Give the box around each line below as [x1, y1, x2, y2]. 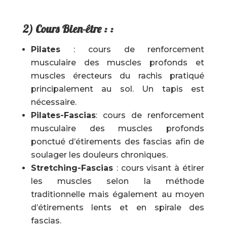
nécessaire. [30, 97, 77, 107]
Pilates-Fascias [30, 110, 96, 120]
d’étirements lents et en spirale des [30, 203, 205, 212]
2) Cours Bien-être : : [22, 22, 113, 36]
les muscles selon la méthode [30, 176, 205, 186]
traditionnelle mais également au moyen [30, 190, 205, 199]
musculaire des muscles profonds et [30, 58, 205, 67]
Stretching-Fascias [30, 163, 117, 173]
